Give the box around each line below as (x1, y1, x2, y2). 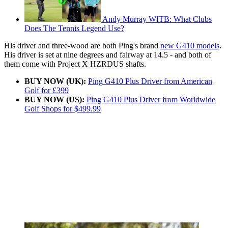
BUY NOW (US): (24, 95, 84, 104)
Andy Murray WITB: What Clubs (102, 15, 212, 24)
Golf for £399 (24, 86, 69, 95)
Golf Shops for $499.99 (24, 104, 101, 113)
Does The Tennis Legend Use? (24, 24, 124, 33)
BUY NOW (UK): (24, 77, 86, 86)
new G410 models (160, 41, 219, 50)
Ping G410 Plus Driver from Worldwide (87, 95, 215, 104)
